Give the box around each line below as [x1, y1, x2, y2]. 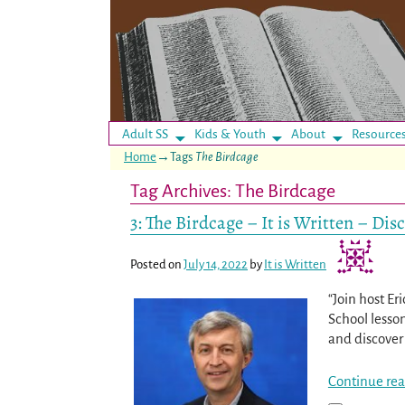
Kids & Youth [193, 127, 266, 141]
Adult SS [122, 127, 169, 141]
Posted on [130, 257, 184, 271]
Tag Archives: [130, 181, 235, 202]
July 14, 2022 [184, 257, 248, 271]
